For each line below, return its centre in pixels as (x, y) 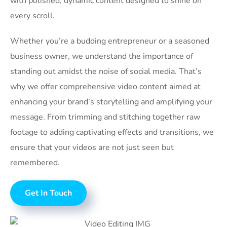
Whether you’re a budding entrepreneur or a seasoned (110, 41)
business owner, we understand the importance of (102, 56)
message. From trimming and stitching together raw (105, 117)
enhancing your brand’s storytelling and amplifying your (111, 102)
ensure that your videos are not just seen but (92, 147)
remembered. (35, 163)
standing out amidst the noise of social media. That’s (106, 71)
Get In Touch (48, 193)
